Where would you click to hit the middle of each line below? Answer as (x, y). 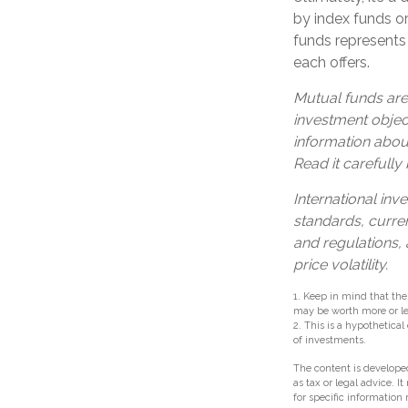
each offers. (331, 62)
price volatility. (341, 264)
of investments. (330, 340)
